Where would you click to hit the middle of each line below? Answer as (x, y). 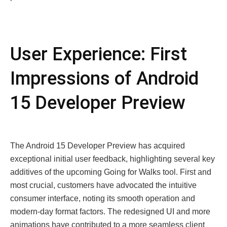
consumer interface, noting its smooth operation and (103, 198)
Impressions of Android (104, 79)
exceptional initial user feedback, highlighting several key (112, 159)
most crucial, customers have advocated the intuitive (103, 185)
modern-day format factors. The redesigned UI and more (110, 212)
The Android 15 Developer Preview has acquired (98, 146)
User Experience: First (99, 54)
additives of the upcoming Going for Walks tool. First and (111, 172)
